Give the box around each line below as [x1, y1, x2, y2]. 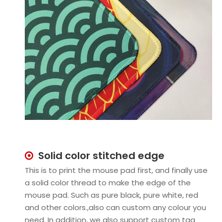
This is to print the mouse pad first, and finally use [25, 165, 208, 175]
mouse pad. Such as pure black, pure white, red [25, 189, 198, 200]
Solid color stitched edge [38, 148, 165, 163]
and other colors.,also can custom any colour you [25, 202, 206, 213]
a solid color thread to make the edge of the [25, 177, 191, 188]
